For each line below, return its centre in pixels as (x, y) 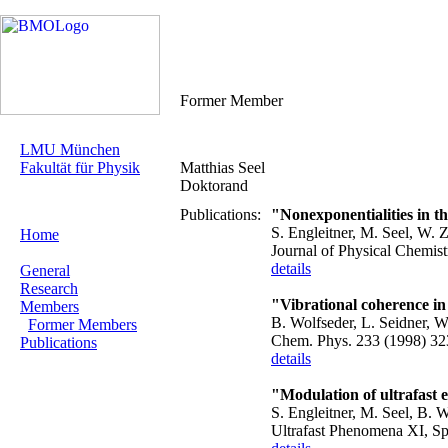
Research (49, 288)
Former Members (82, 324)
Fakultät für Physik (80, 167)
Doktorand (214, 185)
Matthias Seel (222, 167)
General (45, 270)
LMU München (70, 149)
